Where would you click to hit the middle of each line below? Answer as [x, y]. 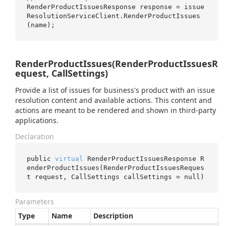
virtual [69, 158]
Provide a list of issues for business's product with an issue [115, 90]
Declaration [35, 136]
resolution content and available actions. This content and [114, 100]
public [41, 158]
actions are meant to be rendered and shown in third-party [116, 110]
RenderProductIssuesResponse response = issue [115, 7]
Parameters [35, 202]
